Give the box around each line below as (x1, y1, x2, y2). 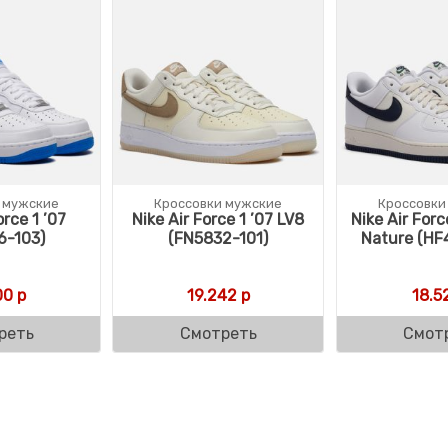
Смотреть (179, 323, 257, 343)
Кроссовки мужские (154, 195, 283, 211)
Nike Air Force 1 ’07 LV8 (132, 209, 305, 229)
